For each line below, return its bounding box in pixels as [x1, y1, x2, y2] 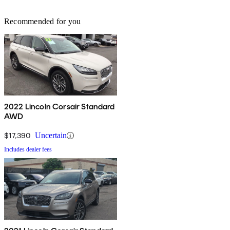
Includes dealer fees [4, 146, 52, 154]
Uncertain [35, 131, 67, 140]
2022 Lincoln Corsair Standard [4, 102, 115, 112]
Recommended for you [4, 17, 81, 26]
